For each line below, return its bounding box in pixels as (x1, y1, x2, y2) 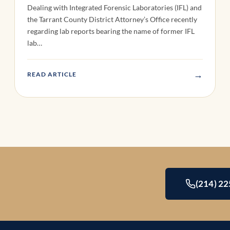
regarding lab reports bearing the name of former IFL (27, 27, 195, 36)
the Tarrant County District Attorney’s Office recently (27, 15, 197, 24)
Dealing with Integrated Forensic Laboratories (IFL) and (27, 3, 202, 12)
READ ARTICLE (27, 70, 76, 79)
